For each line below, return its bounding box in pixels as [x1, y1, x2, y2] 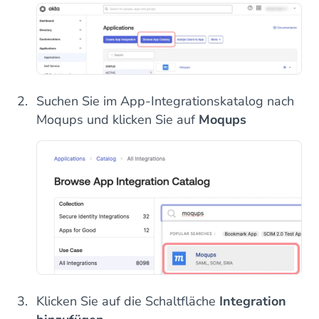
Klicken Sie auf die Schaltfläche [36, 292, 219, 310]
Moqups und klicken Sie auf [36, 111, 199, 129]
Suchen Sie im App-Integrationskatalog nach [36, 93, 294, 110]
